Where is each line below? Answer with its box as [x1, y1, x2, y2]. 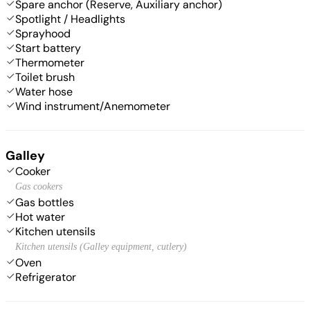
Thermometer [15, 55, 84, 70]
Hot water [15, 209, 65, 224]
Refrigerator [15, 269, 76, 284]
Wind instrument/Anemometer [15, 98, 170, 113]
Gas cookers [15, 181, 62, 192]
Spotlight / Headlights [15, 11, 125, 26]
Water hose [15, 84, 73, 99]
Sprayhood [15, 26, 71, 41]
